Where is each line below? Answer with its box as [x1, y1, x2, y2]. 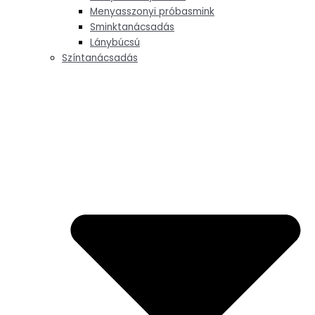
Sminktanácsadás [90, 20, 174, 34]
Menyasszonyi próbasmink [90, 5, 214, 19]
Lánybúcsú [90, 36, 140, 50]
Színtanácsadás [62, 51, 138, 65]
